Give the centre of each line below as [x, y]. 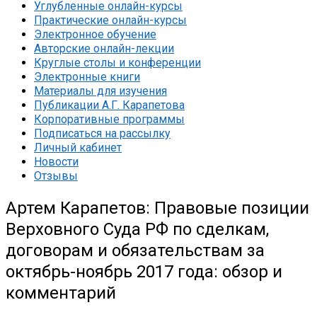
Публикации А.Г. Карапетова [109, 105]
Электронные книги [87, 77]
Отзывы [56, 176]
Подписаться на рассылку [102, 133]
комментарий [61, 293]
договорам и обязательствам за [135, 250]
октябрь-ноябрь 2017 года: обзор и [144, 271]
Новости [56, 162]
